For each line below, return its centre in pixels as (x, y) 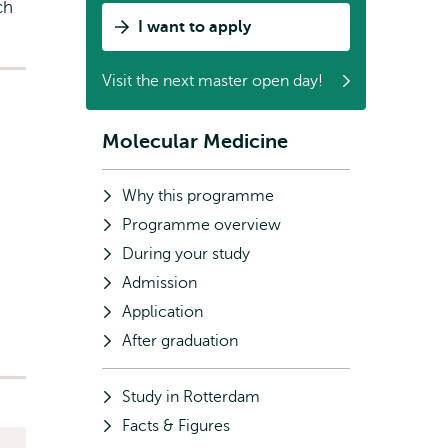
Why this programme (198, 196)
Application (162, 312)
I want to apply (194, 27)
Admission (159, 283)
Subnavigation (163, 144)
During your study (186, 254)
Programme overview (201, 225)
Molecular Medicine (195, 141)
